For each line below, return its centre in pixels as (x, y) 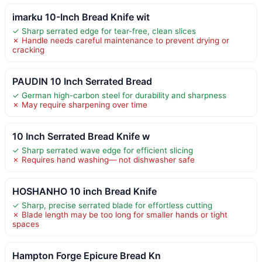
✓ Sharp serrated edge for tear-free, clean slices (104, 31)
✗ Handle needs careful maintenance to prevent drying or (121, 40)
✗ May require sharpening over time (80, 104)
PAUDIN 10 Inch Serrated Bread (82, 81)
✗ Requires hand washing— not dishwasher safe (104, 159)
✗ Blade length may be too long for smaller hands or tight (120, 214)
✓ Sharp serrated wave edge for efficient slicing (103, 150)
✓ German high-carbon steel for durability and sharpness (119, 95)
